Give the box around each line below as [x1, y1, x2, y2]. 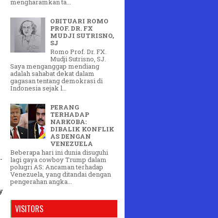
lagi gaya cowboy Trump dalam [10, 155, 107, 164]
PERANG [50, 103, 79, 112]
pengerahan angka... [10, 177, 72, 186]
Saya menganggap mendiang [10, 62, 99, 71]
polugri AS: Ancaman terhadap [10, 162, 103, 171]
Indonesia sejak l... [10, 84, 67, 93]
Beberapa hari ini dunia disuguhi [10, 147, 108, 157]
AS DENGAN [50, 132, 91, 141]
